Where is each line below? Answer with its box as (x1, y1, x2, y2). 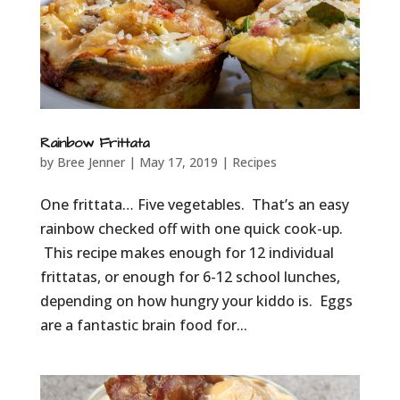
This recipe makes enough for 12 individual (39, 242, 334, 262)
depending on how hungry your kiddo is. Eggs (39, 290, 353, 311)
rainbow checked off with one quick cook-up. (39, 218, 343, 238)
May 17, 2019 (138, 153, 218, 171)
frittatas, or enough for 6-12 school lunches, (39, 266, 340, 287)
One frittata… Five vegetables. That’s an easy (39, 194, 349, 214)
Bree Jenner (56, 153, 125, 171)
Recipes (231, 153, 277, 171)
